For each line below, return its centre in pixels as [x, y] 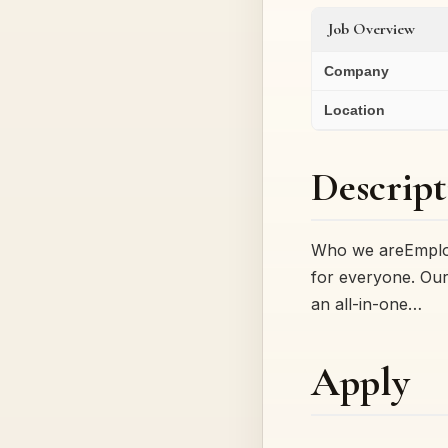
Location [354, 109]
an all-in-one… [366, 303]
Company [356, 70]
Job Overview [371, 28]
